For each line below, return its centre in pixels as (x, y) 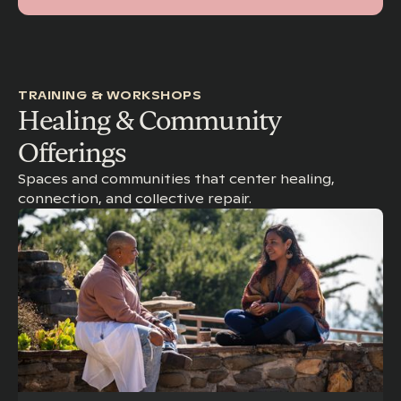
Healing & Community (149, 120)
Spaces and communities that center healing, (177, 179)
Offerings (72, 152)
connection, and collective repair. (135, 198)
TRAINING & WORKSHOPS (110, 95)
